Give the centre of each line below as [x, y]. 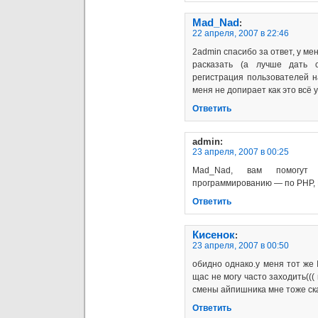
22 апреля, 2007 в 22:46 [241, 33]
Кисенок [214, 235]
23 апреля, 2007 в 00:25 [241, 152]
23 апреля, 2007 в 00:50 [241, 245]
